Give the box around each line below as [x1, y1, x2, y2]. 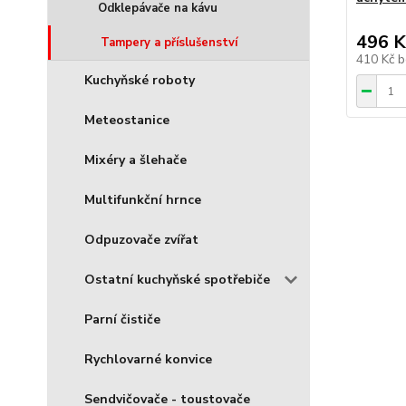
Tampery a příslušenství [101, 34, 237, 51]
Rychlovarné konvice [84, 351, 212, 368]
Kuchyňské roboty [84, 72, 195, 89]
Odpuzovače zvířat [84, 231, 198, 248]
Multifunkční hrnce [84, 191, 201, 208]
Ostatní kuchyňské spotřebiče [84, 271, 270, 288]
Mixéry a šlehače [84, 151, 187, 169]
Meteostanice [84, 111, 169, 129]
